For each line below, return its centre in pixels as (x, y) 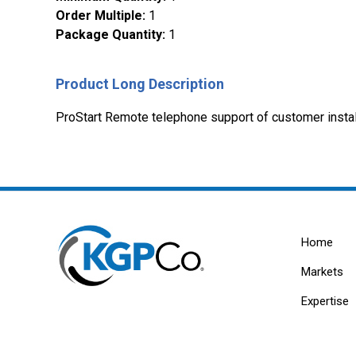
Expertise (325, 302)
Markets (322, 272)
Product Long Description (140, 84)
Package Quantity (109, 35)
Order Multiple (99, 16)
